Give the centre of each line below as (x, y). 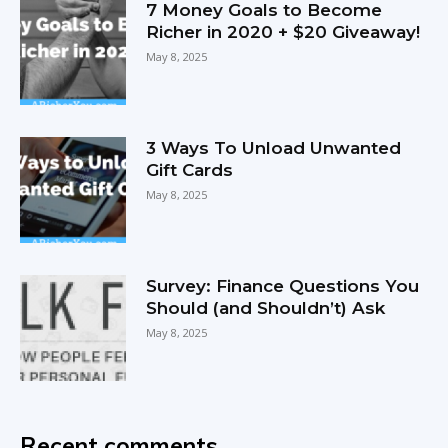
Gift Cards (190, 170)
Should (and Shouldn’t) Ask (266, 308)
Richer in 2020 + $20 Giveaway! (283, 31)
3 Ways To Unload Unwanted (274, 148)
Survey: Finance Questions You (283, 286)
